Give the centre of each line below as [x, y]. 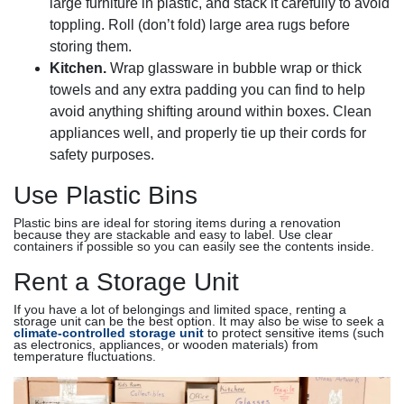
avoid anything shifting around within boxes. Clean [211, 111]
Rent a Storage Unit [126, 282]
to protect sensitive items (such [294, 333]
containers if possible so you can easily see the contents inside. [194, 247]
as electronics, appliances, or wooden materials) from [166, 345]
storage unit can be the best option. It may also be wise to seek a [199, 321]
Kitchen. [78, 68]
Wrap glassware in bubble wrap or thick [234, 68]
